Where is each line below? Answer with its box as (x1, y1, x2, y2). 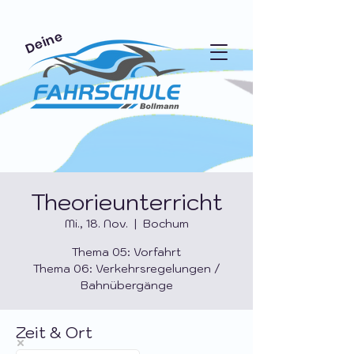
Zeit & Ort (16, 322, 92, 343)
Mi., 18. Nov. (64, 217, 128, 231)
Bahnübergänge (80, 278, 173, 292)
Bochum (142, 217, 189, 231)
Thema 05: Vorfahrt (72, 245, 181, 259)
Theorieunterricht (30, 187, 223, 217)
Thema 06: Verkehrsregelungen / (32, 262, 220, 276)
